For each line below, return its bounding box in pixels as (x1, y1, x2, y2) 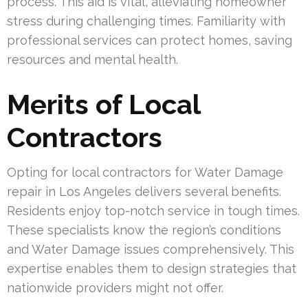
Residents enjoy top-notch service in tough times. (7, 203, 300, 219)
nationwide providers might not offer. (7, 280, 223, 296)
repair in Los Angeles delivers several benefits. (7, 184, 281, 199)
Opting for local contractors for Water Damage (7, 165, 283, 180)
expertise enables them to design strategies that (7, 261, 296, 276)
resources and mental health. (7, 52, 178, 67)
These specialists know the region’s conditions (7, 223, 281, 238)
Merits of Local (7, 88, 200, 121)
